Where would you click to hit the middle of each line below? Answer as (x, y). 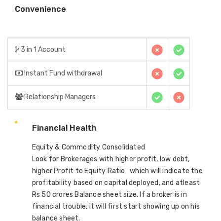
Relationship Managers (59, 97)
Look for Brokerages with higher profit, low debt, (111, 159)
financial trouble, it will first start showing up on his (116, 206)
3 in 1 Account (42, 50)
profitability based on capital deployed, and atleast (116, 183)
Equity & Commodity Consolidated (89, 147)
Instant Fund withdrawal (62, 73)
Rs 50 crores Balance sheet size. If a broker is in (109, 195)
